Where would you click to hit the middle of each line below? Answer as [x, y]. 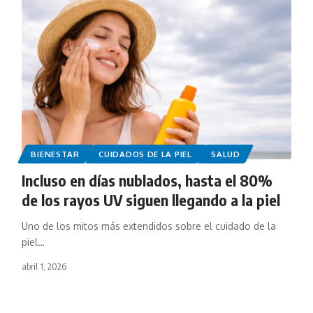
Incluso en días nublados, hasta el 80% [147, 180]
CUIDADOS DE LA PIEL [145, 154]
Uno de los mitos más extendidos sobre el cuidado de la [148, 226]
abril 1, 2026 [44, 266]
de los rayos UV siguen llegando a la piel [151, 199]
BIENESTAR [55, 154]
